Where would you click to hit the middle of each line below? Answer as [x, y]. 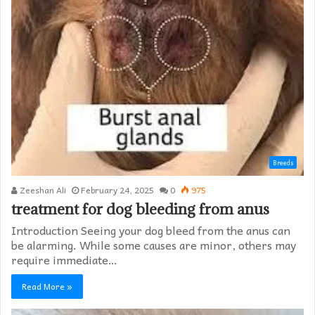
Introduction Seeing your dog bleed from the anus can [151, 230]
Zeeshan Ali [42, 190]
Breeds [283, 163]
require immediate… [64, 260]
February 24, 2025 [117, 190]
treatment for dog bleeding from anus [140, 210]
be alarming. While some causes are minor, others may [154, 245]
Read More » [47, 287]
